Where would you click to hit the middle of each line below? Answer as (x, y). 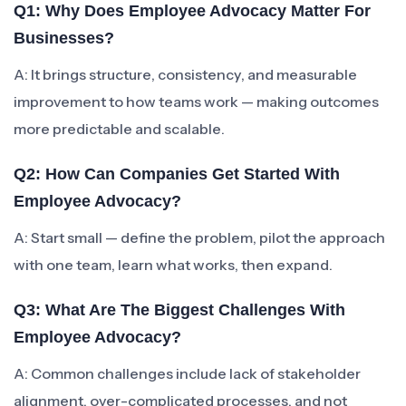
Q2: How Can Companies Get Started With (177, 174)
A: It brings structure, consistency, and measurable (185, 74)
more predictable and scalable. (119, 129)
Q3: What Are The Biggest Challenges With (179, 310)
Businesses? (64, 38)
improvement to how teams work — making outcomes (196, 101)
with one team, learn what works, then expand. (173, 265)
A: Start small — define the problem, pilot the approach (199, 237)
